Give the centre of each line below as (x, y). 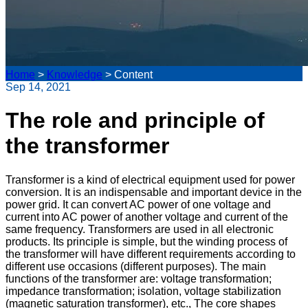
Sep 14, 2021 (38, 87)
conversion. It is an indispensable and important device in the (154, 192)
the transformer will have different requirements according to (151, 254)
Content (132, 75)
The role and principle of (135, 121)
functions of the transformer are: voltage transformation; (139, 278)
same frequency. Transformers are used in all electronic (140, 229)
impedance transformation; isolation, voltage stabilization (143, 291)
